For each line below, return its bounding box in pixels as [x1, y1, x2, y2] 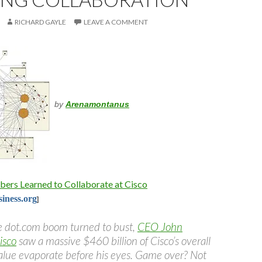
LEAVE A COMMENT [84, 18, 148, 27]
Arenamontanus [65, 99, 129, 109]
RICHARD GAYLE [15, 18, 66, 27]
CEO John [137, 220, 182, 234]
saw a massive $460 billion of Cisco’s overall [16, 234, 211, 248]
